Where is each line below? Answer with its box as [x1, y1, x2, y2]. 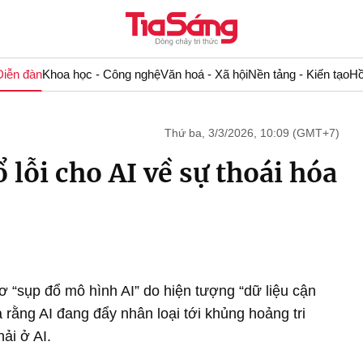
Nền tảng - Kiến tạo [247, 67, 349, 81]
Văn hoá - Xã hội [160, 67, 248, 81]
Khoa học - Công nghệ [41, 67, 160, 81]
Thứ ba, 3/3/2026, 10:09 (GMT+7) [164, 126, 340, 139]
